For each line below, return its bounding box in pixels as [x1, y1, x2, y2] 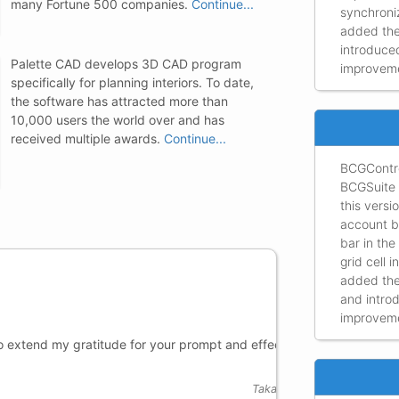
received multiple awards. [11, 130, 164, 146]
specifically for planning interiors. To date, [11, 74, 254, 90]
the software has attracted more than [11, 93, 228, 109]
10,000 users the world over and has [11, 111, 224, 127]
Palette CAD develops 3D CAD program [11, 55, 241, 71]
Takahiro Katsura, [116, 382, 210, 396]
